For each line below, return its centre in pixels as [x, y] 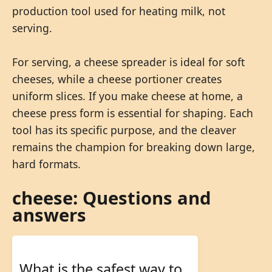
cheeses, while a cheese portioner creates [117, 79]
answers [49, 215]
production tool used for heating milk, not [119, 11]
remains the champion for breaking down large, [134, 147]
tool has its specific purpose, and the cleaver [124, 130]
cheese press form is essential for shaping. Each [133, 113]
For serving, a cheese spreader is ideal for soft [128, 62]
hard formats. [46, 164]
